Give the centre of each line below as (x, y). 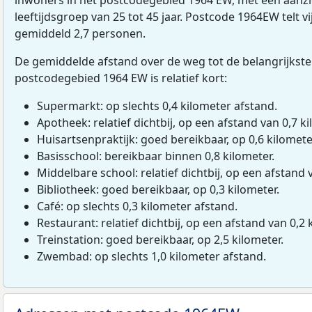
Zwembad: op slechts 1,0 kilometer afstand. (151, 256)
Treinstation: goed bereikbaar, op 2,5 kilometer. (160, 239)
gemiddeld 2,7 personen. (80, 33)
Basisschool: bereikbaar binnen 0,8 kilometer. (156, 156)
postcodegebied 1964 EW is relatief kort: (121, 78)
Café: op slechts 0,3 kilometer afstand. (137, 206)
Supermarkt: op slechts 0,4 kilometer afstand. (157, 106)
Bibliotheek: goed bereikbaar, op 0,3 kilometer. (158, 189)
